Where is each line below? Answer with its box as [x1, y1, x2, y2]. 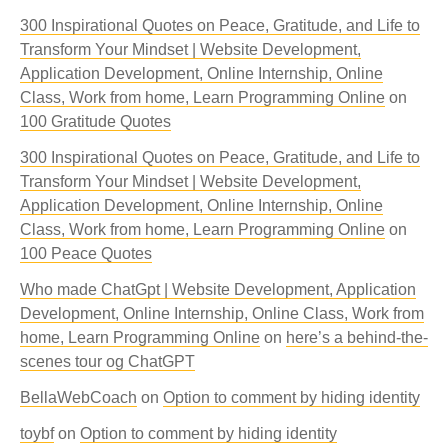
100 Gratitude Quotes [20, 113, 171, 130]
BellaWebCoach [20, 389, 137, 406]
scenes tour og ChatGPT [20, 353, 195, 370]
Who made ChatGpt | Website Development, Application [20, 281, 416, 298]
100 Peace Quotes [20, 245, 152, 262]
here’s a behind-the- [286, 329, 428, 346]
